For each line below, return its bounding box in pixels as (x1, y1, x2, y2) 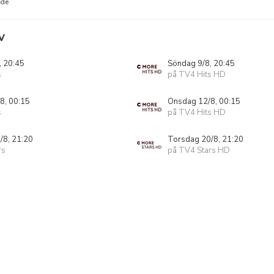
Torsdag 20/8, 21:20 (168, 134, 243, 145)
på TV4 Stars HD (168, 145, 230, 156)
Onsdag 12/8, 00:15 (168, 96, 240, 107)
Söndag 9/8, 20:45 (168, 58, 235, 69)
